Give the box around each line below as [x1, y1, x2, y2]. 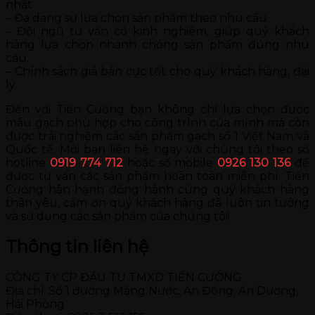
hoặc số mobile [127, 155, 218, 169]
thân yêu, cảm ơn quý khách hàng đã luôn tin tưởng [6, 195, 309, 210]
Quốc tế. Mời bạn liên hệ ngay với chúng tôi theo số [6, 142, 309, 156]
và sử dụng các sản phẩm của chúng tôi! [6, 209, 230, 223]
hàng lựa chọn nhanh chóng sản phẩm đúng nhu [6, 37, 309, 51]
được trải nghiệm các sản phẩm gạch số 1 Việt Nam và [6, 129, 309, 143]
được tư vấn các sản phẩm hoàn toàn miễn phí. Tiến [6, 169, 309, 183]
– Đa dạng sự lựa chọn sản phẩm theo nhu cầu [6, 11, 267, 25]
